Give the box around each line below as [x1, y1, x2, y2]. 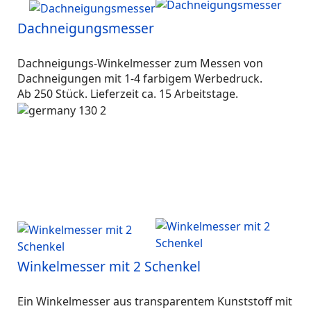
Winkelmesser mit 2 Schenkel [17, 257, 201, 276]
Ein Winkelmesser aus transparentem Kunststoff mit [17, 294, 292, 309]
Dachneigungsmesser [17, 19, 154, 37]
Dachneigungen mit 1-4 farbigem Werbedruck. [17, 71, 265, 86]
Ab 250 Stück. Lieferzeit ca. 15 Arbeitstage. [17, 86, 238, 101]
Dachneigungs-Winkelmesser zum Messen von [17, 56, 263, 71]
